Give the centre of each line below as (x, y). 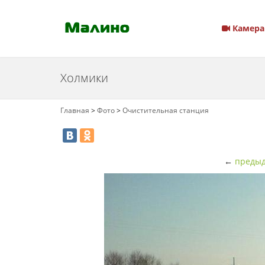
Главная (75, 110)
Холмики (84, 78)
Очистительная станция (166, 110)
